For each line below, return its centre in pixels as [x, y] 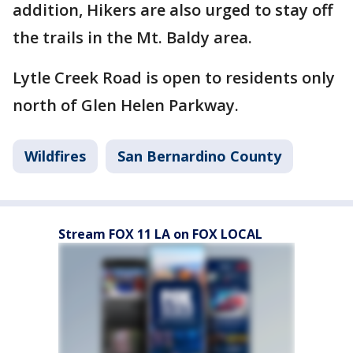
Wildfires [55, 156]
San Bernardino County [199, 156]
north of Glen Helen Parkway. [126, 105]
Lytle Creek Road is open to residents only [174, 78]
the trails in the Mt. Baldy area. [134, 37]
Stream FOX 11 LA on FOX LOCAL [160, 234]
